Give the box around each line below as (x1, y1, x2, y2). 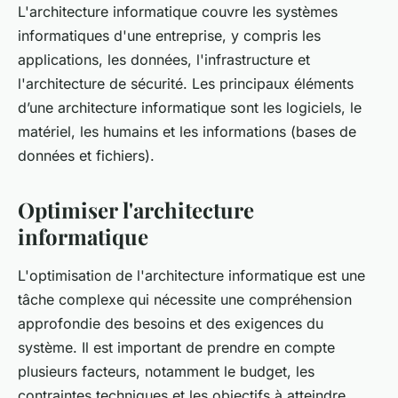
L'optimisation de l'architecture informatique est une (18, 266, 365, 284)
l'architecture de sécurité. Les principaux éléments (18, 74, 354, 92)
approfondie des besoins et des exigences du (18, 314, 323, 332)
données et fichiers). (18, 146, 155, 164)
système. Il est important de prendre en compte (18, 338, 335, 356)
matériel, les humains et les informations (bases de (18, 122, 356, 140)
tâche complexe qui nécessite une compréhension (18, 290, 352, 308)
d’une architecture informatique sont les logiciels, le (18, 98, 362, 116)
